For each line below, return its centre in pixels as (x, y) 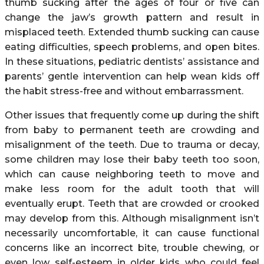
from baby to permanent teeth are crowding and (132, 130)
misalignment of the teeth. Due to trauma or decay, (132, 144)
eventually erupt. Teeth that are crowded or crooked (132, 203)
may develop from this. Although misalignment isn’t (132, 218)
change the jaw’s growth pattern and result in (132, 17)
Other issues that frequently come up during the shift (132, 115)
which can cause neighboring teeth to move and (132, 174)
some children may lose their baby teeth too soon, (132, 159)
